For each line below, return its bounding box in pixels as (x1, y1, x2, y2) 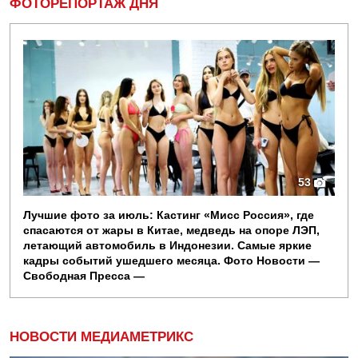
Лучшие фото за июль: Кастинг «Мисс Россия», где (23, 208, 314, 221)
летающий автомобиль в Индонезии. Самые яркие (23, 238, 312, 252)
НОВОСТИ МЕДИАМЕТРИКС (10, 328, 193, 344)
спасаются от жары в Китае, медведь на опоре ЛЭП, (23, 223, 320, 237)
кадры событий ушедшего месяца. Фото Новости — (23, 253, 320, 267)
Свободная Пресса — (23, 268, 145, 282)
